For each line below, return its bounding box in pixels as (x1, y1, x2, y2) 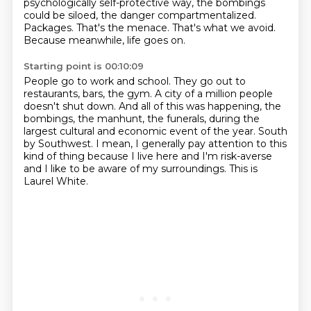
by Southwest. (23, 137, 96, 150)
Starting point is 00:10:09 (23, 60, 144, 72)
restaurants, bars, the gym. (23, 87, 155, 100)
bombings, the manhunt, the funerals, (23, 112, 209, 125)
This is (228, 162, 258, 175)
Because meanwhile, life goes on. (23, 34, 185, 47)
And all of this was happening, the (118, 100, 281, 112)
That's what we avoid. (171, 22, 276, 34)
